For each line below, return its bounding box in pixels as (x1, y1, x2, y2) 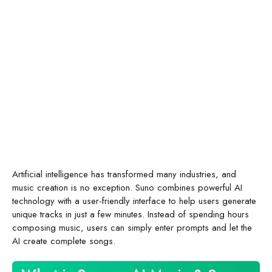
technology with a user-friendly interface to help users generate (12, 194, 256, 208)
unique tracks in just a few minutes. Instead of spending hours (12, 207, 249, 221)
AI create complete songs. (12, 234, 115, 248)
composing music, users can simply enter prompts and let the (12, 220, 252, 234)
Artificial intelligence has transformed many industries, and (12, 167, 236, 181)
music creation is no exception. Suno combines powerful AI (12, 180, 242, 194)
